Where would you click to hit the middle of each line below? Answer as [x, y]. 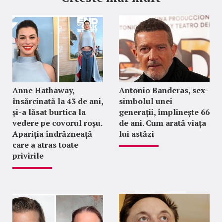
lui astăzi [136, 134]
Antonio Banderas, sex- [163, 90]
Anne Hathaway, [43, 90]
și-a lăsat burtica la [49, 112]
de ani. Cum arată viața [162, 123]
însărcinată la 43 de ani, [58, 101]
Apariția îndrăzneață [52, 134]
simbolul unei [145, 101]
